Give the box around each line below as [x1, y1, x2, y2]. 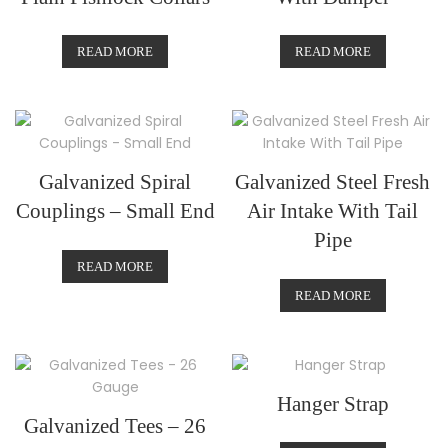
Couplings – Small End [15, 199, 215, 224]
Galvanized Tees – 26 [24, 413, 207, 438]
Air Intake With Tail [247, 199, 419, 224]
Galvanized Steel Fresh [235, 170, 431, 195]
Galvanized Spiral [39, 170, 192, 195]
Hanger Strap [276, 391, 389, 416]
